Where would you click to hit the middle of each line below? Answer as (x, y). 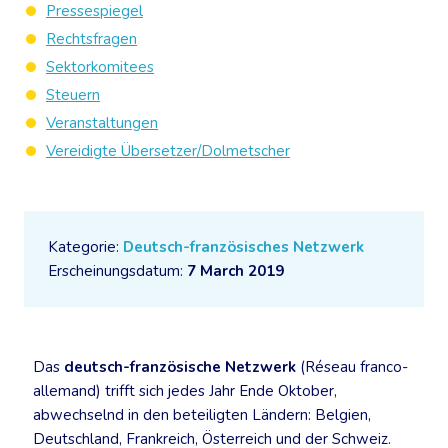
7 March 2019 (235, 271)
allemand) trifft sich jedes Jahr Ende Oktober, (185, 391)
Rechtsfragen (91, 39)
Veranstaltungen (102, 123)
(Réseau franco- (352, 367)
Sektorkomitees (100, 67)
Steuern (73, 95)
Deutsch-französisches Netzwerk (243, 247)
